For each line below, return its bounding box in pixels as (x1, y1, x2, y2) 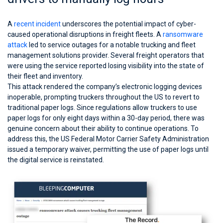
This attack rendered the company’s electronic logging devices (7, 83, 202, 91)
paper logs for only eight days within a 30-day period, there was (7, 114, 205, 122)
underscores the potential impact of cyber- (61, 20, 196, 28)
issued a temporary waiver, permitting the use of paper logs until (7, 145, 209, 153)
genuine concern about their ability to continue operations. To (7, 124, 199, 132)
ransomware (163, 30, 203, 38)
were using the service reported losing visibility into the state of (7, 62, 204, 70)
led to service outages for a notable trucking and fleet (27, 41, 196, 49)
